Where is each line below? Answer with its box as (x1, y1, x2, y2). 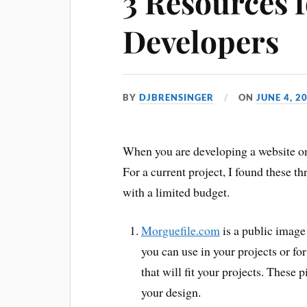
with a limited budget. (123, 183, 230, 200)
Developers (123, 20, 280, 61)
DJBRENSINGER (139, 91, 214, 103)
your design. (140, 284, 201, 301)
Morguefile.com (140, 222, 220, 239)
